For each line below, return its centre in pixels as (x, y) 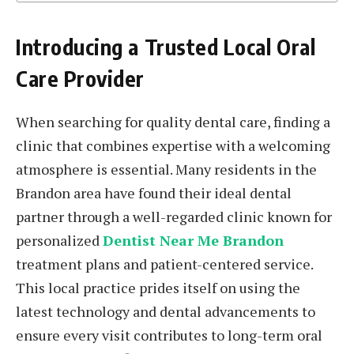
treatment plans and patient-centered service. (164, 264)
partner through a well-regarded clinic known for (174, 217)
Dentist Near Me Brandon (193, 241)
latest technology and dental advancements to (166, 312)
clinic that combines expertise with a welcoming (173, 146)
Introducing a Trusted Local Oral (166, 47)
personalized (59, 241)
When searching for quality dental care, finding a (173, 122)
